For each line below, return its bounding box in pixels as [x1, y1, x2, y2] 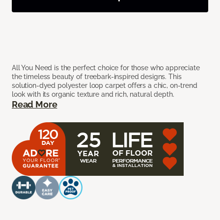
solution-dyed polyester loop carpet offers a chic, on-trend [12, 82, 197, 90]
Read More [12, 99, 57, 110]
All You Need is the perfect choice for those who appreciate [12, 64, 200, 72]
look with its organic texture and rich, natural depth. [12, 90, 174, 99]
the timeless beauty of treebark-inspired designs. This [12, 73, 182, 81]
